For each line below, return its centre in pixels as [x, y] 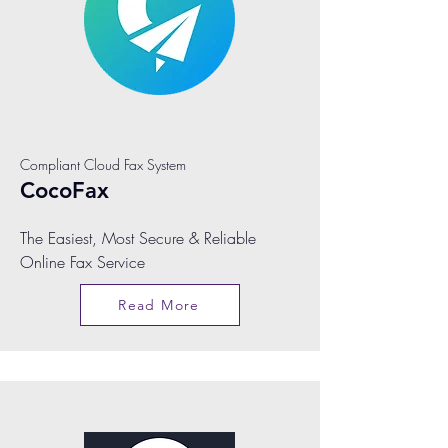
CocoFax [64, 190]
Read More [159, 305]
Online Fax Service [82, 262]
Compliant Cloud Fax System [103, 164]
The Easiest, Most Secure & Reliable [138, 238]
